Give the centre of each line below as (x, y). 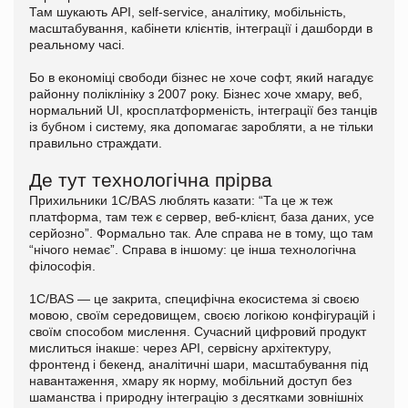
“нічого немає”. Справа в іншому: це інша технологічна (193, 249)
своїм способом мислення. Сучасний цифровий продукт (198, 331)
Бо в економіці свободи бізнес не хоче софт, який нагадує (201, 77)
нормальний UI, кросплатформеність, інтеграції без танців (203, 110)
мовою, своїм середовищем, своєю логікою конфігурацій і (202, 315)
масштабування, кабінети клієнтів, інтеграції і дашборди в (201, 28)
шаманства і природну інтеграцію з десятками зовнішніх (196, 397)
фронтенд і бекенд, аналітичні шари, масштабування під (199, 364)
